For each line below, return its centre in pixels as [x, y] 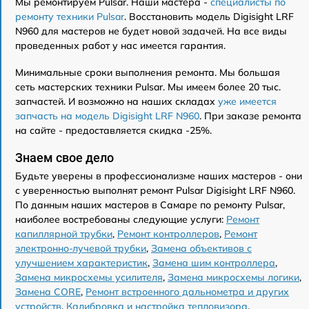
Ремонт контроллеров [168, 234]
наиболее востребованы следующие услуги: [121, 220]
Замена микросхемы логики [233, 278]
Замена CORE [48, 292]
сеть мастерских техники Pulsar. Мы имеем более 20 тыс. [148, 87]
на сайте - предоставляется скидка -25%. [113, 131]
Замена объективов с [201, 249]
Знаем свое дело [64, 158]
